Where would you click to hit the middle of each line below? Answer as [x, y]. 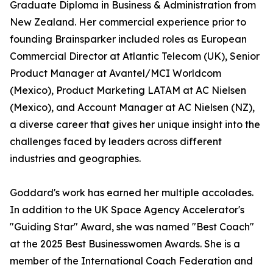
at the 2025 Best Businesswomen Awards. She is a [125, 244]
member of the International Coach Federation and [131, 261]
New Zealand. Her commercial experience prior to [128, 22]
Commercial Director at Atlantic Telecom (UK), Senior [135, 56]
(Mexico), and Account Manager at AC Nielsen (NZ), [132, 107]
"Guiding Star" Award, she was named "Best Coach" [132, 227]
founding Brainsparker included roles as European [128, 39]
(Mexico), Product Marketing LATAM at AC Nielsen [128, 90]
